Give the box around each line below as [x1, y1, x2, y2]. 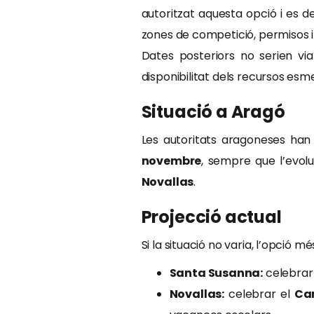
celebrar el [224, 286, 294, 302]
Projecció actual [141, 205, 282, 228]
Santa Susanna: [169, 265, 264, 281]
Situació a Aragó [141, 100, 285, 123]
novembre [141, 153, 202, 169]
